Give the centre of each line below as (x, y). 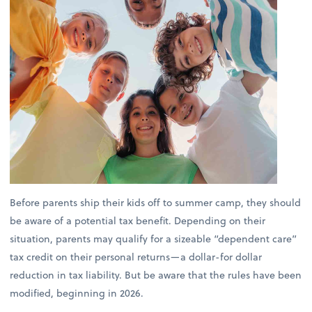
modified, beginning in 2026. (77, 292)
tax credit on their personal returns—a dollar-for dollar (136, 256)
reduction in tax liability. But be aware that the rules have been (156, 274)
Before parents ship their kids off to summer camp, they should (156, 202)
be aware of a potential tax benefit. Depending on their (138, 220)
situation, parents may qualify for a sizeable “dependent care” (154, 238)
